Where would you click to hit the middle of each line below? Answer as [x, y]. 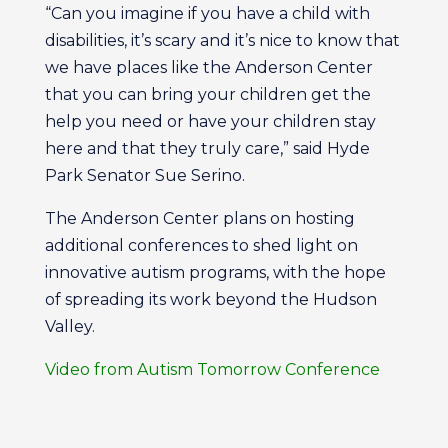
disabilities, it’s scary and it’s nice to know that [222, 40]
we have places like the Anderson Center [208, 67]
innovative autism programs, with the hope [215, 272]
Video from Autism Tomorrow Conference [214, 369]
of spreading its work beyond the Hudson [210, 299]
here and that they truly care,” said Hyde [207, 148]
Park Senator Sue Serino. [144, 175]
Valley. [69, 326]
